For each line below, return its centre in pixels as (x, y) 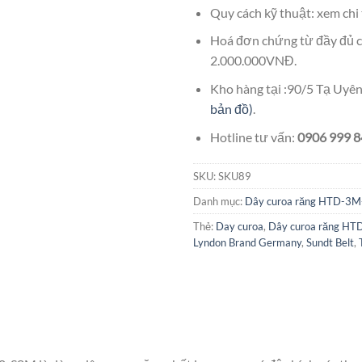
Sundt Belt (330, 243)
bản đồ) (231, 109)
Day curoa (240, 227)
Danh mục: (219, 202)
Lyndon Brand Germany (247, 243)
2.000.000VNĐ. (253, 61)
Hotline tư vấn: (253, 137)
